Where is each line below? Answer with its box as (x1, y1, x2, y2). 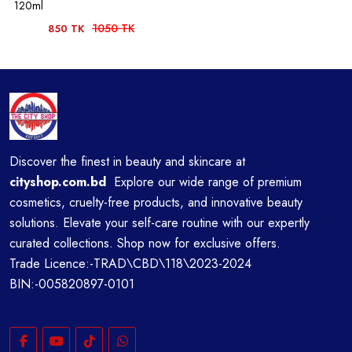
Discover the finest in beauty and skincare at (9, 152, 245, 170)
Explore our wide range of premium (106, 173, 302, 191)
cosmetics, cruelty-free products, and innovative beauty (9, 193, 302, 211)
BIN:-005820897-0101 (9, 275, 134, 293)
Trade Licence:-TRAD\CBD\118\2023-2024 (9, 255, 251, 273)
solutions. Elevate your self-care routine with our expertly (9, 214, 310, 232)
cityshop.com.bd (9, 173, 106, 191)
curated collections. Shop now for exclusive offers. (9, 234, 280, 252)
